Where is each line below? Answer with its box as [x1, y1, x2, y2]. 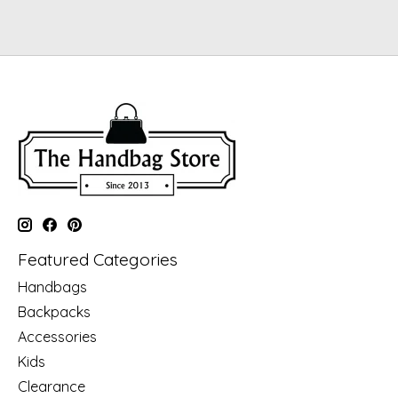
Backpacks [18, 303, 91, 322]
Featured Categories [18, 248, 178, 270]
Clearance [18, 378, 85, 396]
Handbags [18, 278, 87, 297]
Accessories [18, 328, 97, 346]
